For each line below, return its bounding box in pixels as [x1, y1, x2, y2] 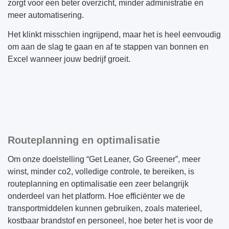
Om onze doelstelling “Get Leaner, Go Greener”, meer [8, 155, 200, 164]
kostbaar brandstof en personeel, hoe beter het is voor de [8, 216, 213, 225]
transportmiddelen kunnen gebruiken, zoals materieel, [8, 204, 202, 213]
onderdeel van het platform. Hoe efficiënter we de [8, 192, 185, 200]
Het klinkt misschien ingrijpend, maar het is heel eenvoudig [8, 30, 221, 39]
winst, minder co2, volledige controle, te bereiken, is [8, 167, 194, 176]
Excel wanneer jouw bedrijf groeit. [8, 54, 130, 63]
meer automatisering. [8, 11, 84, 20]
